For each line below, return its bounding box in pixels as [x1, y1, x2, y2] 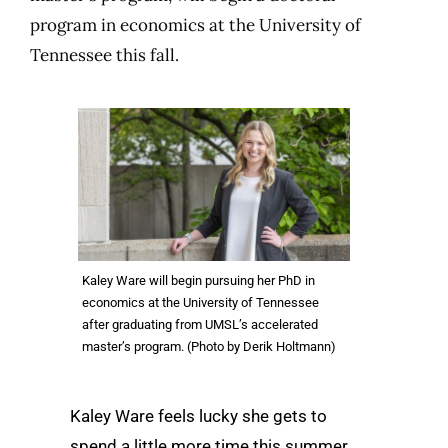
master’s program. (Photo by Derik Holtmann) [82, 339, 336, 354]
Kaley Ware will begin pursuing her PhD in [82, 273, 315, 288]
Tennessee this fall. [30, 44, 179, 66]
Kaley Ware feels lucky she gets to [70, 406, 327, 426]
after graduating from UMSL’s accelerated [82, 317, 318, 332]
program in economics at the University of [30, 14, 361, 36]
